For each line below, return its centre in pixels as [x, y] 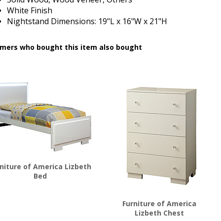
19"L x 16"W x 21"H [133, 21]
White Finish [30, 10]
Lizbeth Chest [159, 213]
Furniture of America [159, 203]
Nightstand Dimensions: [53, 21]
